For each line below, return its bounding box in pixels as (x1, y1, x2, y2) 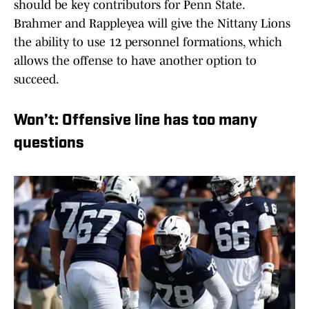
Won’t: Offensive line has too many (14, 113, 257, 130)
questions (14, 136, 84, 152)
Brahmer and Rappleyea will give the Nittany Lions (14, 17, 290, 31)
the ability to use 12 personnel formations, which (14, 35, 282, 50)
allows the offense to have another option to (14, 54, 257, 68)
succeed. (14, 72, 59, 87)
